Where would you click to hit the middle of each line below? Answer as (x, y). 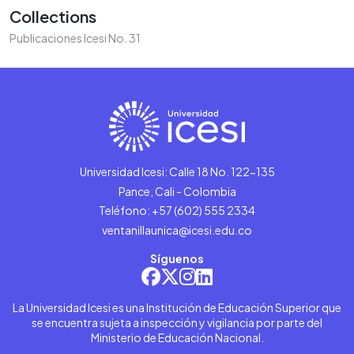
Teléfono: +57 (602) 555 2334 (177, 211)
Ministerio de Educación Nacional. (177, 338)
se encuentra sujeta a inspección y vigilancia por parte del (177, 323)
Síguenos (177, 259)
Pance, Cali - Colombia (177, 191)
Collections (53, 16)
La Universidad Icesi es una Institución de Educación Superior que (177, 308)
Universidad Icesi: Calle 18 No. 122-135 (177, 171)
